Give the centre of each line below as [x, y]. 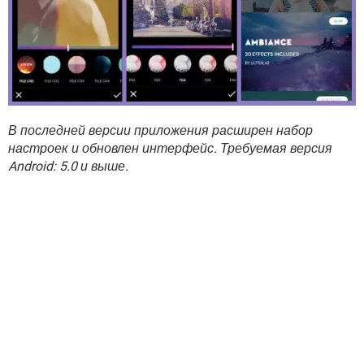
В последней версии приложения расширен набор [160, 131]
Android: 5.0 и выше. [68, 167]
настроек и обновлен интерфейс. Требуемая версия [170, 149]
